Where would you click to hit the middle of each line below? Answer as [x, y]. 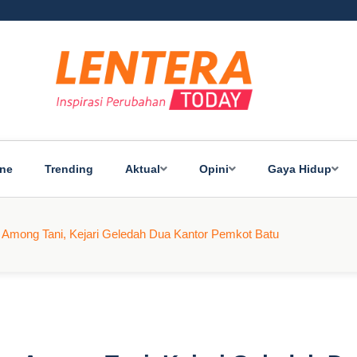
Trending [69, 169]
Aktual [143, 169]
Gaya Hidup [300, 169]
